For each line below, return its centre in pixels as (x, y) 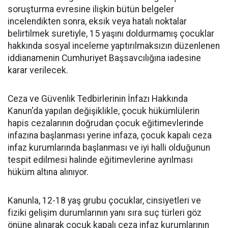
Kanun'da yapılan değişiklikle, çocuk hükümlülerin (104, 111)
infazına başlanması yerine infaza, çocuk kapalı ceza (110, 135)
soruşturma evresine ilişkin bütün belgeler (91, 9)
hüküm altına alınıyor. (48, 172)
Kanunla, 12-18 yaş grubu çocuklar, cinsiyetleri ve (104, 200)
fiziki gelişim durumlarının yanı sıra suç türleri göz (105, 212)
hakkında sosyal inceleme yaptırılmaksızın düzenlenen (114, 46)
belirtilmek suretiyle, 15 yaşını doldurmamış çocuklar (111, 33)
